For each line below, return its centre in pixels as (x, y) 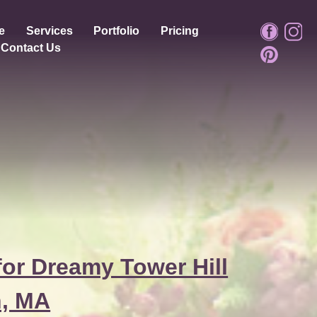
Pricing (180, 31)
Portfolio (117, 31)
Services (49, 31)
